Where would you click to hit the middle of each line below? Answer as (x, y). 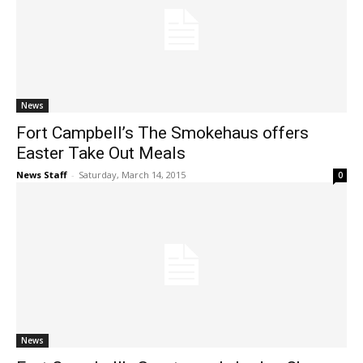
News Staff (42, 175)
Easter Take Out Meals (101, 154)
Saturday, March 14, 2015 (132, 175)
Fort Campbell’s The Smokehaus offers (162, 133)
